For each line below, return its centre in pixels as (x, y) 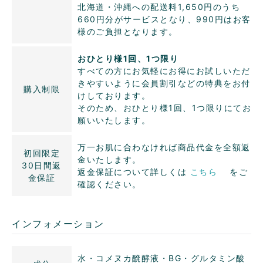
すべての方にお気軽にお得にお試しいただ (164, 70)
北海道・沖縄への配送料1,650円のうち (159, 6)
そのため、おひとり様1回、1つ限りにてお (164, 107)
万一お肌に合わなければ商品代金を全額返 (164, 147)
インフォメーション (58, 223)
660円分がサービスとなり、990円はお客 (164, 19)
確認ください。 (109, 184)
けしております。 (114, 95)
